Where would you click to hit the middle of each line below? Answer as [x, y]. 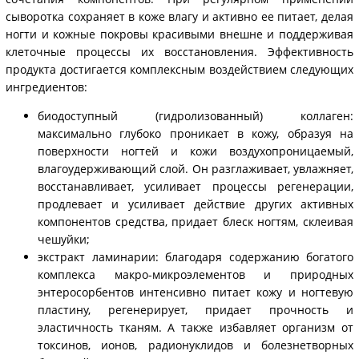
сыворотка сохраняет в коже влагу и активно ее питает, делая [179, 17]
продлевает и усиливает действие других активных [196, 204]
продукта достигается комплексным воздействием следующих [179, 70]
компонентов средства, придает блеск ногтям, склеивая [196, 222]
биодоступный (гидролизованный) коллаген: [196, 116]
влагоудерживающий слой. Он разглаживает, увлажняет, [196, 169]
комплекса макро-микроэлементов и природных [196, 275]
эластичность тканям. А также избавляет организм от [196, 328]
